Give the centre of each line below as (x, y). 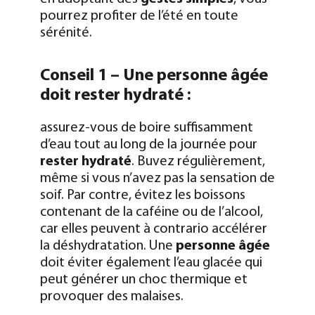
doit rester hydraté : (115, 95)
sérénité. (66, 33)
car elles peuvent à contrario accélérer (153, 229)
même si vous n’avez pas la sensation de (157, 178)
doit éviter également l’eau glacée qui (151, 263)
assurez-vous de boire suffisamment (146, 128)
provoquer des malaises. (111, 296)
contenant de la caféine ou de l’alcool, (151, 212)
